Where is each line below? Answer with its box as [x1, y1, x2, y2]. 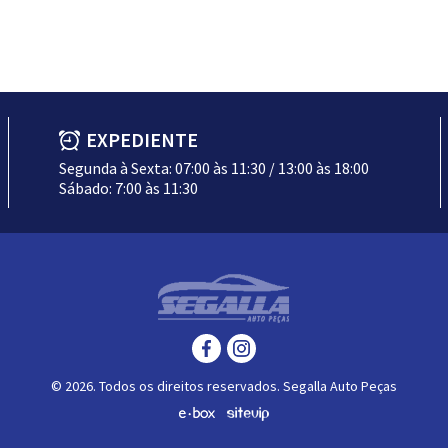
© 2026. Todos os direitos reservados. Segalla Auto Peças [51, 377, 397, 395]
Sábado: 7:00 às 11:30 [59, 178, 198, 198]
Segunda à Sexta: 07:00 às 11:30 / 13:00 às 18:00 [59, 158, 369, 178]
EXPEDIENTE [86, 127, 198, 152]
